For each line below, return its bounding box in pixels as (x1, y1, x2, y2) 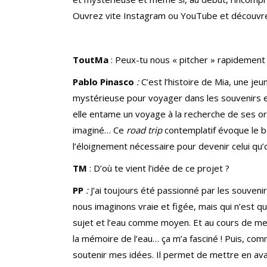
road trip (126, 124, 164, 136)
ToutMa (73, 54, 111, 66)
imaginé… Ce (73, 124, 126, 136)
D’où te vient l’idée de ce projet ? (94, 162, 229, 175)
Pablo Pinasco (73, 76, 136, 88)
